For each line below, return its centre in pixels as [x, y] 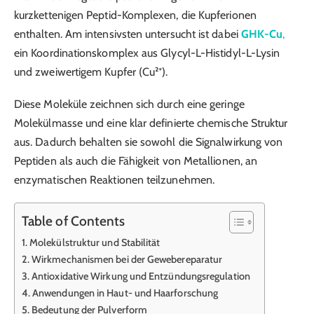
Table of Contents [74, 220]
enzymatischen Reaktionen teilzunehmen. [115, 179]
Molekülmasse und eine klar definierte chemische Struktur [151, 123]
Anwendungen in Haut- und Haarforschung [125, 293]
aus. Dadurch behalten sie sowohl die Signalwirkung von [149, 142]
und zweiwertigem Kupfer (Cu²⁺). [91, 71]
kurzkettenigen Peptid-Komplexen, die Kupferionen [135, 15]
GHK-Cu [262, 34]
